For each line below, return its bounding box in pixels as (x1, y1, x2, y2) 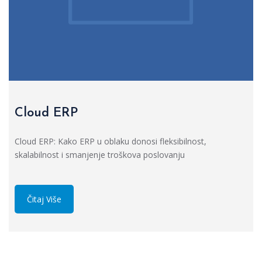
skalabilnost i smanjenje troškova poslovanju (15, 149, 185, 160)
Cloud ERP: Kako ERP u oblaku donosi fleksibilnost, (15, 135, 206, 147)
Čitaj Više (27, 193, 61, 205)
